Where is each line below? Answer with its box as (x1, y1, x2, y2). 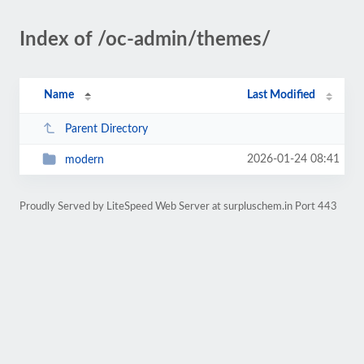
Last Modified (247, 89, 316, 101)
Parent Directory (64, 123, 148, 135)
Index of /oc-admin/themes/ (19, 30, 271, 50)
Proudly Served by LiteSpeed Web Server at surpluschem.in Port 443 (19, 201, 337, 211)
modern (64, 154, 104, 166)
